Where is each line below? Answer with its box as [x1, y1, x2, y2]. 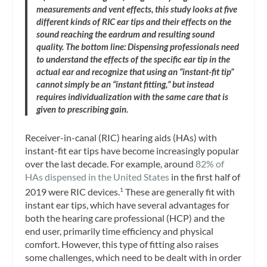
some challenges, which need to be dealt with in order [25, 252, 242, 263]
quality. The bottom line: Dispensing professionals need [36, 41, 240, 52]
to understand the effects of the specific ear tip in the [36, 53, 231, 64]
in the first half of [169, 171, 241, 183]
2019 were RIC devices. [25, 186, 120, 198]
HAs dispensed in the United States [25, 171, 170, 183]
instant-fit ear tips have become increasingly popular [25, 145, 240, 157]
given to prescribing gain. [36, 103, 129, 114]
